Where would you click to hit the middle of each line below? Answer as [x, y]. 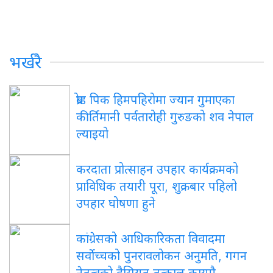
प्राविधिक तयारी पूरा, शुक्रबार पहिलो [157, 186]
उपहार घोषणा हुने [116, 203]
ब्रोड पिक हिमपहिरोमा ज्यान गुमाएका [155, 100]
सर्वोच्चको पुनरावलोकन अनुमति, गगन [161, 256]
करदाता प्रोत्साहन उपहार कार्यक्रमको [157, 169]
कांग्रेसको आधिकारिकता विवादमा [151, 239]
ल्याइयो [92, 134]
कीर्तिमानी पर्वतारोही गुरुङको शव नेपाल [165, 117]
